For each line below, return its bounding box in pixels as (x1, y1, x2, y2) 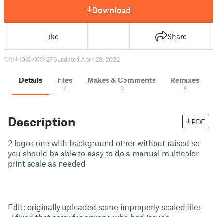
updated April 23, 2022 (57, 55, 120, 63)
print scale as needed (8, 158, 86, 168)
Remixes (170, 76, 200, 84)
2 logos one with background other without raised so (8, 138, 200, 148)
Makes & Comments (87, 76, 156, 84)
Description (8, 114, 75, 129)
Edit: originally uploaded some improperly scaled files (8, 202, 202, 212)
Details (19, 76, 43, 84)
